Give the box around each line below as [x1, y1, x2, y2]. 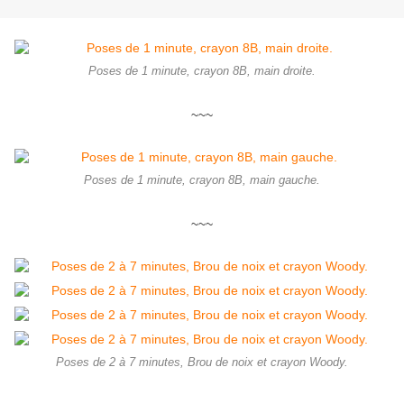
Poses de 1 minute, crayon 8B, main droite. [88, 65, 316, 78]
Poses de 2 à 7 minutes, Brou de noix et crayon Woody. [56, 356, 348, 370]
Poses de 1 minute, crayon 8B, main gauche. [84, 174, 320, 188]
